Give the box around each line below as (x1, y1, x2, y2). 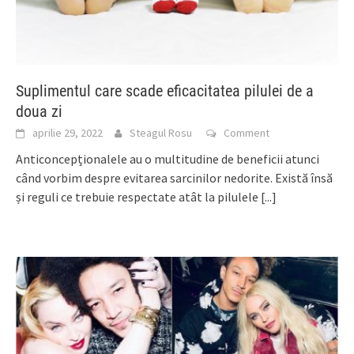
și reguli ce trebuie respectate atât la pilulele (16, 188, 261, 205)
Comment (224, 125, 269, 140)
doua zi (16, 101, 62, 121)
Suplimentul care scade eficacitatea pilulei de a (16, 81, 314, 100)
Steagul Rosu (130, 125, 192, 140)
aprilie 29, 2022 (32, 125, 103, 140)
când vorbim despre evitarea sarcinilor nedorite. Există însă (16, 169, 333, 186)
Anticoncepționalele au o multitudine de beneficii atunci (16, 150, 319, 167)
